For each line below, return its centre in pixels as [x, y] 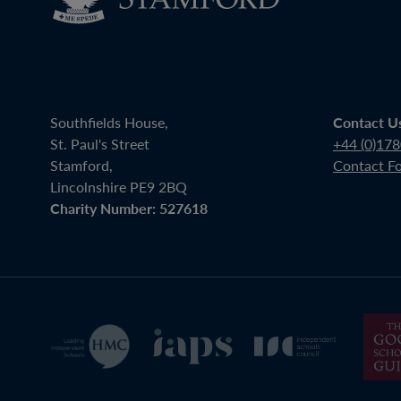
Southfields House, [109, 122]
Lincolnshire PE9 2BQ [119, 186]
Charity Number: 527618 [129, 208]
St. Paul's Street [100, 143]
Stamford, [81, 165]
